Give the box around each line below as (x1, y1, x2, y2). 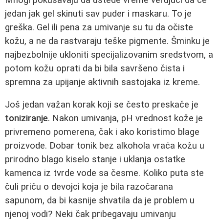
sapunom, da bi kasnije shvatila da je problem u (5, 195, 195, 206)
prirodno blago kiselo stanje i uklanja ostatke (5, 154, 185, 165)
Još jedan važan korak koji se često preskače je (5, 99, 198, 110)
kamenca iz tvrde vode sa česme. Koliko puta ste (5, 168, 204, 179)
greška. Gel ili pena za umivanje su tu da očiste (5, 22, 193, 33)
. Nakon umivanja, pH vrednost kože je (48, 113, 203, 124)
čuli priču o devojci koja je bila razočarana (5, 181, 173, 193)
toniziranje (5, 113, 48, 124)
